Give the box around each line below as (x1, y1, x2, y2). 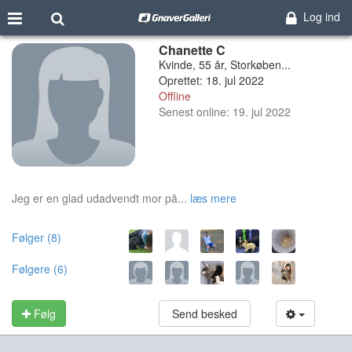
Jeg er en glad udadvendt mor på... (12, 189, 187, 206)
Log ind (302, 9, 340, 24)
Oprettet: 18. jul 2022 (158, 72, 264, 88)
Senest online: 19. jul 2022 (158, 104, 291, 119)
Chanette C (158, 41, 225, 59)
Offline (158, 88, 191, 104)
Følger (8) (12, 229, 61, 245)
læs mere (190, 189, 236, 206)
